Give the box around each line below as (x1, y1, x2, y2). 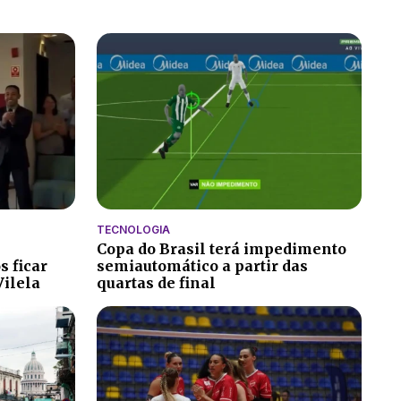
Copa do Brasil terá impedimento (97, 240, 346, 259)
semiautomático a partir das (97, 257, 308, 276)
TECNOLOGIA (97, 223, 170, 237)
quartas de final (97, 274, 216, 293)
